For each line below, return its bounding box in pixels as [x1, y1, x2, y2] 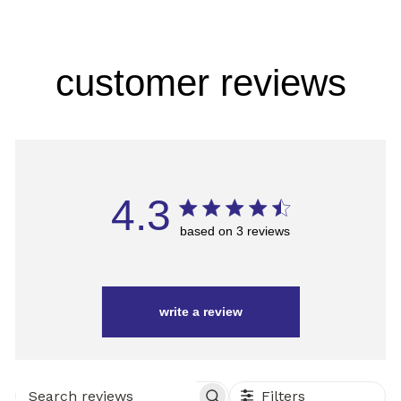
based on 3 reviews [180, 223, 290, 238]
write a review [159, 303, 243, 319]
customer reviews [55, 61, 346, 104]
